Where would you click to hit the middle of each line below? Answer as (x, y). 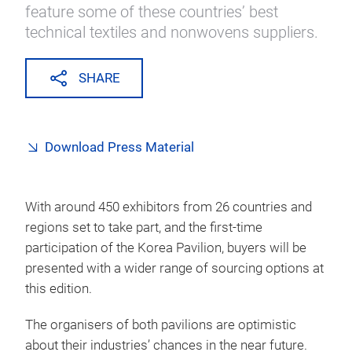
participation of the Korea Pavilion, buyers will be (166, 248)
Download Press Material (119, 147)
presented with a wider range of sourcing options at (174, 268)
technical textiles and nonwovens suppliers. (172, 32)
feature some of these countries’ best (152, 12)
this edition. (59, 289)
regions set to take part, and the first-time (144, 227)
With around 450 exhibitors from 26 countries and (169, 207)
